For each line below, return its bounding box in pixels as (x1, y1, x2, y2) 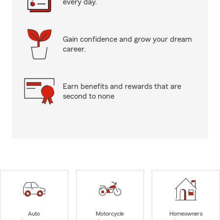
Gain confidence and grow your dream (63, 35, 192, 43)
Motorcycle (96, 211, 124, 217)
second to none (63, 92, 114, 100)
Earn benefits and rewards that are (63, 82, 181, 90)
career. (63, 45, 86, 53)
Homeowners (169, 211, 203, 217)
